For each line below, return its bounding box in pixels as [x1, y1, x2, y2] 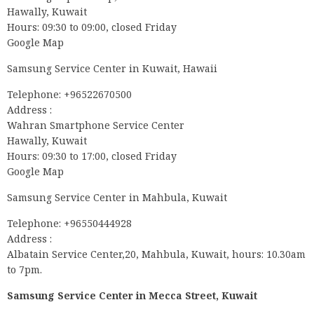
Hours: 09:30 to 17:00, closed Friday [7, 149, 177, 163]
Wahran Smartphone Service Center [7, 118, 184, 132]
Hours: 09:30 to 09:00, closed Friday [7, 20, 177, 34]
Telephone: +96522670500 [7, 88, 132, 102]
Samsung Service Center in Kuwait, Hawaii [7, 62, 217, 76]
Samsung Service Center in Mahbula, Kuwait [7, 191, 227, 205]
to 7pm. [7, 263, 42, 277]
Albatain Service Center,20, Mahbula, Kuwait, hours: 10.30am [7, 247, 306, 261]
